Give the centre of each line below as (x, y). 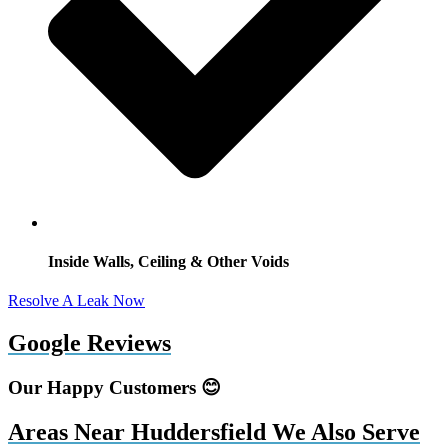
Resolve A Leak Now (76, 301)
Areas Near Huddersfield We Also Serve (214, 432)
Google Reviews (89, 343)
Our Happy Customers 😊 (114, 388)
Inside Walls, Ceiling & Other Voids (168, 262)
